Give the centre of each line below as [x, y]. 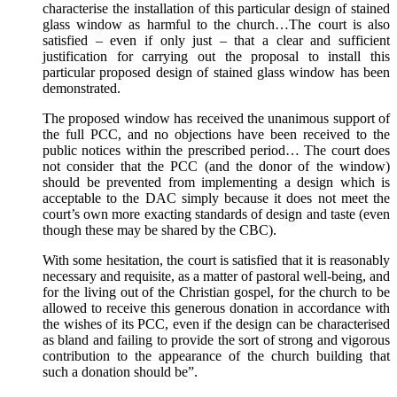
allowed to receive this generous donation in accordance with [216, 308]
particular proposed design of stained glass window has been [216, 73]
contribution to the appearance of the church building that [216, 356]
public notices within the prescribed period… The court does [216, 151]
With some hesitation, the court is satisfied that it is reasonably [216, 261]
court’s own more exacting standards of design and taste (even [216, 214]
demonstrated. [82, 89]
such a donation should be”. [120, 372]
